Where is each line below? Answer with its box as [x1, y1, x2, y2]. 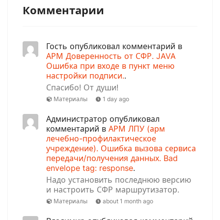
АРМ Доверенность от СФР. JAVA [46, 51, 176, 61]
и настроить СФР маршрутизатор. [46, 185, 179, 194]
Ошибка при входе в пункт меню [46, 61, 174, 71]
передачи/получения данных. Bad [46, 153, 178, 163]
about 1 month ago [103, 197, 154, 205]
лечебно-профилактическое [46, 134, 156, 143]
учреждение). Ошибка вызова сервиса [46, 143, 196, 153]
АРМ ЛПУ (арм [109, 124, 165, 134]
